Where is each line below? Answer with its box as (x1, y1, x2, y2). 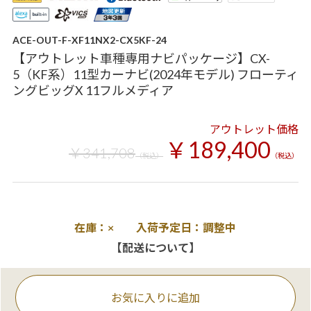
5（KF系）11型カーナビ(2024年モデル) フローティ (12, 67, 299, 82)
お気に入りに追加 (111, 291, 200, 304)
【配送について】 (110, 241, 200, 254)
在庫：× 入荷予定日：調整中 (74, 221, 237, 234)
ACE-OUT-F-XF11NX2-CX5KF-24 (12, 34, 167, 46)
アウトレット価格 (210, 122, 299, 135)
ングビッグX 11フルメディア (12, 83, 174, 98)
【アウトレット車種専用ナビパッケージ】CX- (12, 51, 270, 66)
